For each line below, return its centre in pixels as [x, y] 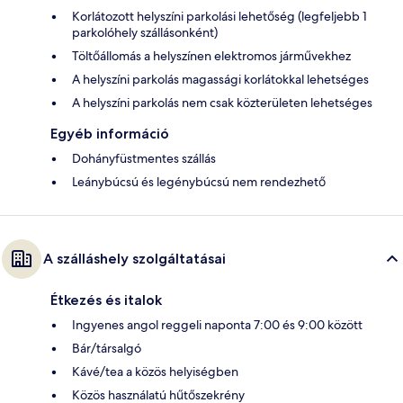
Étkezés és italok [106, 300]
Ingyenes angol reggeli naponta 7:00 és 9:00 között [217, 325]
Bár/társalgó [107, 349]
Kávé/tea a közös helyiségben [155, 372]
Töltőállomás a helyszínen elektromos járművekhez [211, 56]
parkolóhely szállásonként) [145, 33]
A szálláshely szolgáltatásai [134, 259]
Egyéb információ [110, 134]
